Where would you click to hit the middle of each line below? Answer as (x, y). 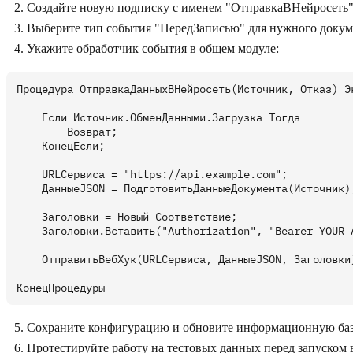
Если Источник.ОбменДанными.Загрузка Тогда (158, 118)
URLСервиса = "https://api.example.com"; (152, 175)
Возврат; (67, 132)
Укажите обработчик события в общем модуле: (153, 49)
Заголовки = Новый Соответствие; (127, 217)
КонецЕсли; (61, 146)
